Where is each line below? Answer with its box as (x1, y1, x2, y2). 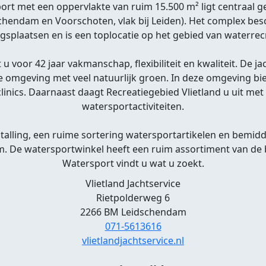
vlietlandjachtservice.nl (82, 234, 184, 247)
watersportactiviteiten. (82, 100, 184, 113)
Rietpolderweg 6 (96, 191, 170, 204)
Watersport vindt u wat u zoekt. (62, 157, 204, 170)
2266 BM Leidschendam (80, 205, 186, 218)
